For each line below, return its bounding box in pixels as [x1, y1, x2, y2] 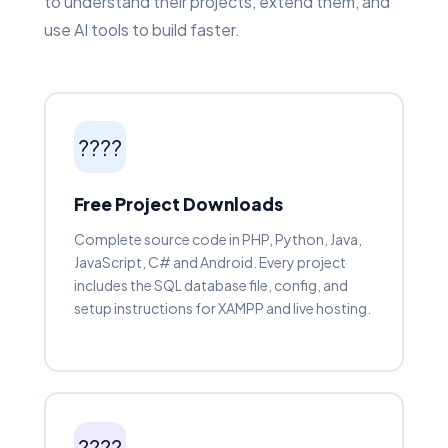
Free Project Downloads [73, 193, 283, 216]
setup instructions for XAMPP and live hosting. [73, 299, 371, 318]
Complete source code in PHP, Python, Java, [73, 230, 362, 249]
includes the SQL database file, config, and [73, 276, 348, 295]
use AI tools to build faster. [44, 18, 240, 40]
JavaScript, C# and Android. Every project [73, 253, 346, 272]
